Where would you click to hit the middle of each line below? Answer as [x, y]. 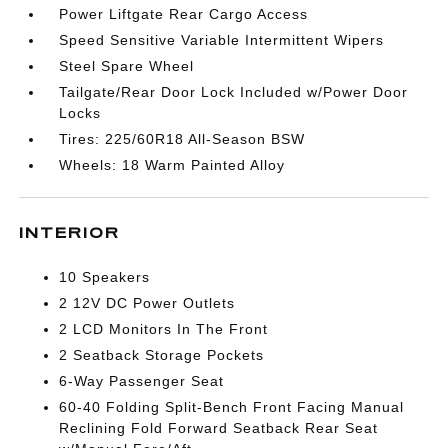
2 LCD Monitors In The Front [164, 329]
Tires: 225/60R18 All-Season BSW [182, 139]
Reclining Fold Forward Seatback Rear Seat [219, 428]
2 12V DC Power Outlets [147, 303]
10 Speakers [105, 277]
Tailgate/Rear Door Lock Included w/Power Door [234, 92]
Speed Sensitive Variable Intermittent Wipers [222, 40]
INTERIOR [70, 232]
